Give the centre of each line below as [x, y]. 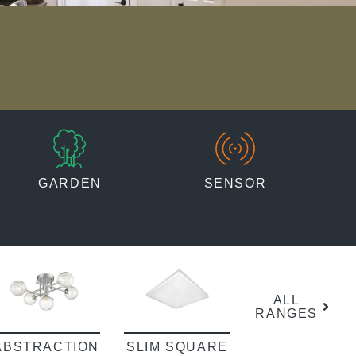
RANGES [286, 313]
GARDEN [70, 184]
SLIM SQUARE [177, 347]
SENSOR [235, 184]
